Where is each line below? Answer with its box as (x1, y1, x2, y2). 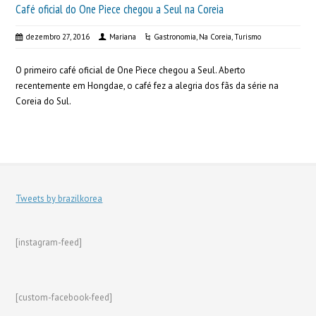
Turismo (234, 32, 262, 42)
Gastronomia (154, 32, 197, 42)
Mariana (109, 32, 137, 42)
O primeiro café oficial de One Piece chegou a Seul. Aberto (16, 64, 246, 76)
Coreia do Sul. (16, 95, 72, 107)
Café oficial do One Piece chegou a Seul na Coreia (16, 1, 224, 17)
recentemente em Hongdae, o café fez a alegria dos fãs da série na (16, 80, 279, 92)
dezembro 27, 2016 (26, 32, 90, 42)
